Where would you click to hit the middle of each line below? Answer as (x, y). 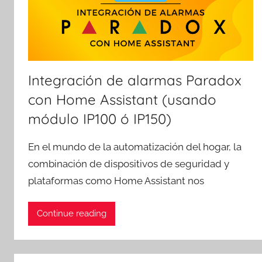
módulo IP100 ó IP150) (100, 118)
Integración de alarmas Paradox (135, 80)
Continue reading (72, 214)
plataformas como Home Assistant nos (116, 180)
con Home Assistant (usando (122, 99)
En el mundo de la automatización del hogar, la (135, 146)
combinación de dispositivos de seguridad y (129, 163)
